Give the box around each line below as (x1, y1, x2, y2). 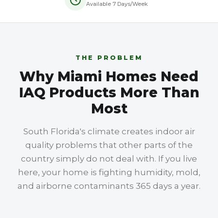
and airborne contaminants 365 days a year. (18, 181, 200, 191)
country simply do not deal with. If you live (21, 154, 197, 163)
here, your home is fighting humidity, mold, (18, 167, 200, 177)
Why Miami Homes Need (19, 68, 199, 85)
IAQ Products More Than (18, 84, 200, 101)
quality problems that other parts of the (25, 140, 193, 150)
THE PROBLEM (75, 54, 143, 61)
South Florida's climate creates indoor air (23, 127, 195, 136)
